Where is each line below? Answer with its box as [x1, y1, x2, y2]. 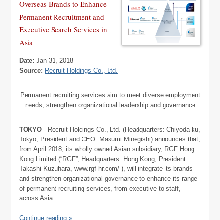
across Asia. [19, 194, 55, 202]
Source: [19, 67, 43, 74]
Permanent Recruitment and [19, 12, 105, 22]
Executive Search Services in [19, 25, 108, 34]
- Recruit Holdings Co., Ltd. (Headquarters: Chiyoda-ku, [42, 126, 201, 133]
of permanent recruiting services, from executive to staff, [19, 185, 181, 192]
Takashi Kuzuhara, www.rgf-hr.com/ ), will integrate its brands [19, 165, 193, 172]
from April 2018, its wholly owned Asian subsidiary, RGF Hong [19, 145, 195, 153]
